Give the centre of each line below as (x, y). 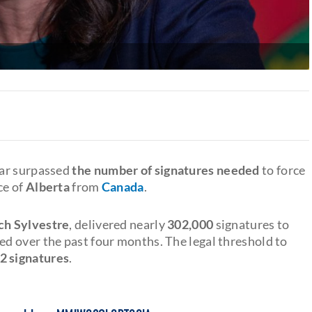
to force (282, 170)
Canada (123, 186)
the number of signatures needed (166, 170)
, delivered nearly (118, 224)
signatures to (251, 224)
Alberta (47, 186)
